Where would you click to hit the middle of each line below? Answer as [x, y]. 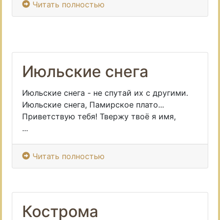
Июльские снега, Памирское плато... [93, 105]
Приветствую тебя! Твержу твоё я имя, [99, 116]
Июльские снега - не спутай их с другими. [105, 93]
